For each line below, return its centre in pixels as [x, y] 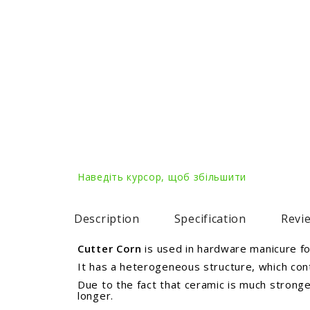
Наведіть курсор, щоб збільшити [162, 177]
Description [107, 219]
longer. [95, 295]
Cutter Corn [110, 248]
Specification [210, 219]
